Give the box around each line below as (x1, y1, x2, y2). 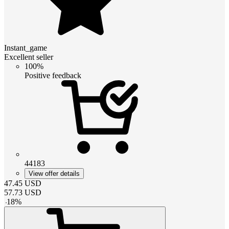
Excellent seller (4, 53, 53, 62)
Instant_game (4, 43, 47, 53)
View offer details (29, 170, 80, 178)
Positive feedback (25, 71, 81, 80)
